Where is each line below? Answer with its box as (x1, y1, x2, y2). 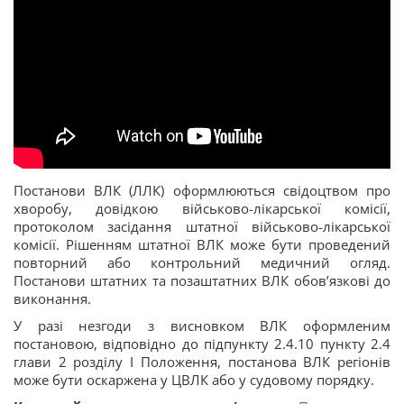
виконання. (14, 289, 91, 308)
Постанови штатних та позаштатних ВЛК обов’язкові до (14, 271, 390, 289)
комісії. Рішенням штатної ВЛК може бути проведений (14, 235, 390, 253)
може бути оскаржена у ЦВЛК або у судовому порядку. (14, 371, 374, 389)
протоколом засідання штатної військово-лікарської (14, 217, 390, 235)
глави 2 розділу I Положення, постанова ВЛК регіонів (14, 353, 390, 371)
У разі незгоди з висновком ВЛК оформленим (14, 317, 390, 335)
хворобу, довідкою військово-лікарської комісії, (14, 199, 390, 217)
